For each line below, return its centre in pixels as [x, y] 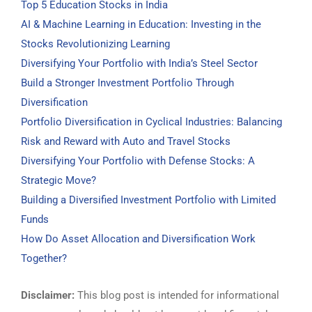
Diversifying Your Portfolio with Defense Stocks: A [138, 161]
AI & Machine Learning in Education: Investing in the [141, 24]
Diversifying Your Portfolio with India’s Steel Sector [139, 63]
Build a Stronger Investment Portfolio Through [127, 83]
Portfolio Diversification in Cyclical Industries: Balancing [151, 122]
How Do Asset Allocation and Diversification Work [138, 239]
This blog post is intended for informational [177, 295]
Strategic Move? [58, 180]
